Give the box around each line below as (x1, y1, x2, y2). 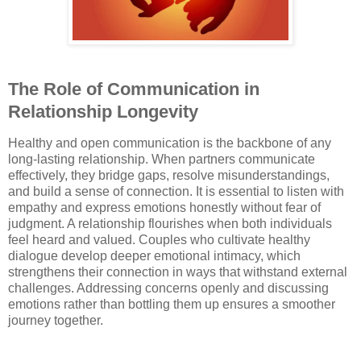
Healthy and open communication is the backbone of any (8, 136, 331, 151)
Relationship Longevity (8, 101, 198, 122)
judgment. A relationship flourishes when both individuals (8, 217, 332, 231)
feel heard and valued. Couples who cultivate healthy (8, 233, 310, 247)
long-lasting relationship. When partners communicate (8, 152, 315, 167)
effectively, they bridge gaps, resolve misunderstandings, (8, 168, 330, 183)
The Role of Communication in (8, 78, 259, 99)
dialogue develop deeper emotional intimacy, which (8, 249, 301, 263)
